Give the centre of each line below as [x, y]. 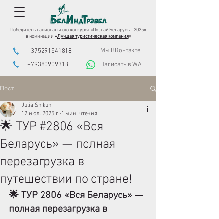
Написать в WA [121, 65]
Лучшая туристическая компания [93, 36]
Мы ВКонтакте [120, 51]
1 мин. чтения [79, 114]
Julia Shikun [36, 105]
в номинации [40, 36]
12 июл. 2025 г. [41, 114]
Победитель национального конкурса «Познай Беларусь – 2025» [78, 30]
